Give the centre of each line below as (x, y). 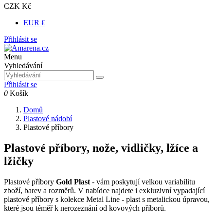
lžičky (19, 161)
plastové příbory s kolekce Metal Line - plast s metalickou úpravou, (107, 199)
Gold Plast (73, 182)
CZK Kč (18, 6)
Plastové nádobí (48, 118)
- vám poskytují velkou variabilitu (143, 182)
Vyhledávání (23, 65)
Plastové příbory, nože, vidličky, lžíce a (101, 148)
